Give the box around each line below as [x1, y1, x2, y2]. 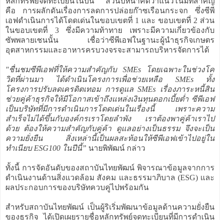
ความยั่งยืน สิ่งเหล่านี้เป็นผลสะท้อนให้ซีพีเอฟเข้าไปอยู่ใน [5, 134, 215, 142]
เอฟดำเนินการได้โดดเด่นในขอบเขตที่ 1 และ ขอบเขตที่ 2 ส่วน [5, 16, 215, 25]
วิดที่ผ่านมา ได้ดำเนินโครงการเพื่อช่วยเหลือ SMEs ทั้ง [5, 75, 215, 83]
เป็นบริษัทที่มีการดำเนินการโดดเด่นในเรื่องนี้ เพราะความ [5, 104, 215, 113]
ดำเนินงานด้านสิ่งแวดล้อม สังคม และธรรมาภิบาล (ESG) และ [5, 173, 215, 182]
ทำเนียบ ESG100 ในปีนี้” [5, 143, 86, 152]
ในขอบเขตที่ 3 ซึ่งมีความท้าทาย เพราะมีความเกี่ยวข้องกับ [5, 26, 215, 34]
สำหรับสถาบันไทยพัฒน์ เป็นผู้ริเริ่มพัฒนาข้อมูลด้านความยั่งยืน [5, 202, 215, 211]
